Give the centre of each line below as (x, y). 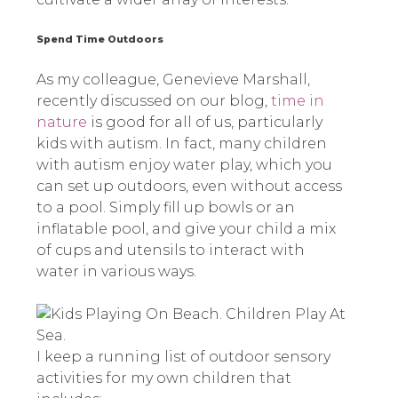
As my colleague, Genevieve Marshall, (173, 80)
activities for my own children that (163, 378)
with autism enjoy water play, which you (184, 165)
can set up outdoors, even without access (189, 187)
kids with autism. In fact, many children (181, 144)
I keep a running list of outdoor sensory (183, 357)
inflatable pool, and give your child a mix (186, 229)
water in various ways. (116, 272)
